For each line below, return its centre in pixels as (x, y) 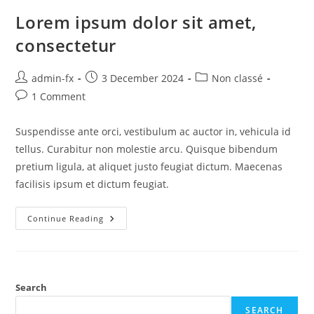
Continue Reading (66, 218)
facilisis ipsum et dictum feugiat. (93, 184)
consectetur (66, 45)
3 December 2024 (143, 78)
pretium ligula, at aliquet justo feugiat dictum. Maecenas (149, 166)
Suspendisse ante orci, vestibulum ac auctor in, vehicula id (153, 131)
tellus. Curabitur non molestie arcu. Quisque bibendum (147, 149)
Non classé (238, 78)
